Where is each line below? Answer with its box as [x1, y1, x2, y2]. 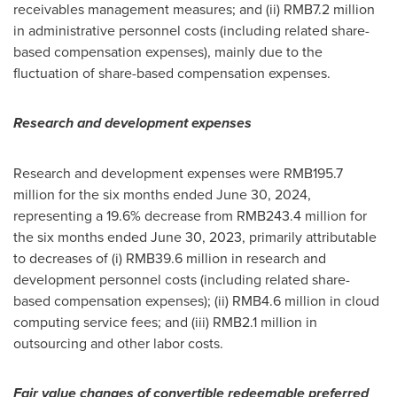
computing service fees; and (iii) [13, 312, 213, 331]
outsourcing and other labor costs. [13, 333, 223, 353]
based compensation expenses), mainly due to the [13, 42, 323, 61]
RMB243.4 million [237, 206, 346, 225]
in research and [228, 248, 326, 268]
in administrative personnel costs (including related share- [13, 20, 370, 40]
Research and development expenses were [13, 163, 284, 183]
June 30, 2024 [216, 184, 307, 204]
